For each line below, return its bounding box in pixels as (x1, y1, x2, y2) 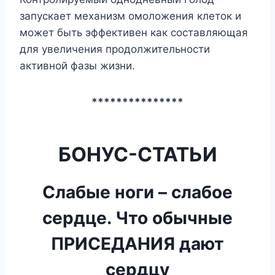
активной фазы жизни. (20, 60, 135, 72)
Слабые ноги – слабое (42, 182, 233, 203)
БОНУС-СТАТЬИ (58, 142, 217, 166)
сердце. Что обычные (42, 207, 233, 228)
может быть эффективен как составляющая (20, 26, 248, 39)
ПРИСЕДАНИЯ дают (51, 233, 224, 254)
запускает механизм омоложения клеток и (20, 10, 241, 22)
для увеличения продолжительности (20, 43, 210, 55)
